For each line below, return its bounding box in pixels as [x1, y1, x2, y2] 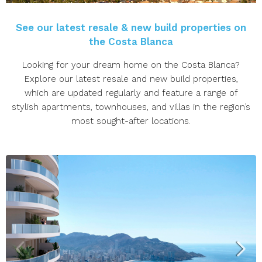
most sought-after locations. [71, 116, 191, 126]
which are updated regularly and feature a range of [24, 88, 238, 98]
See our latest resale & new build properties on [16, 22, 246, 33]
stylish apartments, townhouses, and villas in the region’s [12, 102, 250, 112]
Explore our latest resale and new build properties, [24, 74, 238, 84]
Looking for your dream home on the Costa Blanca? [22, 60, 240, 70]
